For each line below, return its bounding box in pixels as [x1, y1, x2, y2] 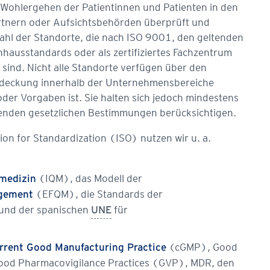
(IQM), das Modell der [36, 172, 142, 184]
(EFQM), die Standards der [33, 188, 163, 200]
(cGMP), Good [166, 240, 237, 253]
